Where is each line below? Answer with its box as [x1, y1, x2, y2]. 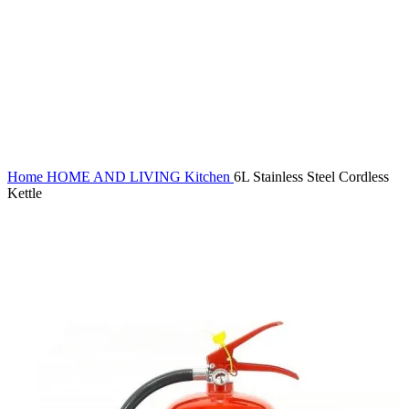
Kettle [7, 185, 42, 201]
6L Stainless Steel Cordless [234, 169, 389, 184]
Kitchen [184, 169, 234, 184]
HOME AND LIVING [47, 169, 184, 184]
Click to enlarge [7, 54, 99, 69]
